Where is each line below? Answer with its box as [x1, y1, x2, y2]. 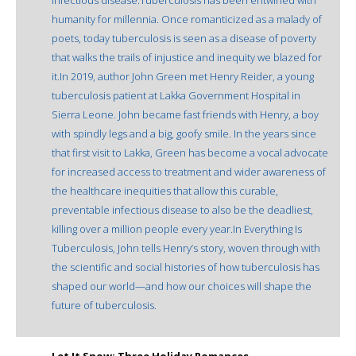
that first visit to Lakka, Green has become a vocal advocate [52, 145, 328, 160]
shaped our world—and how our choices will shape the [52, 278, 311, 293]
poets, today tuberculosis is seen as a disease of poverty [52, 30, 316, 45]
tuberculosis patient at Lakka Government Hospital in [52, 87, 300, 103]
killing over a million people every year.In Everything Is [52, 221, 302, 236]
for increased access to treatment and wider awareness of [52, 164, 326, 179]
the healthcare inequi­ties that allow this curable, [52, 183, 278, 198]
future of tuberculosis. [52, 297, 157, 312]
